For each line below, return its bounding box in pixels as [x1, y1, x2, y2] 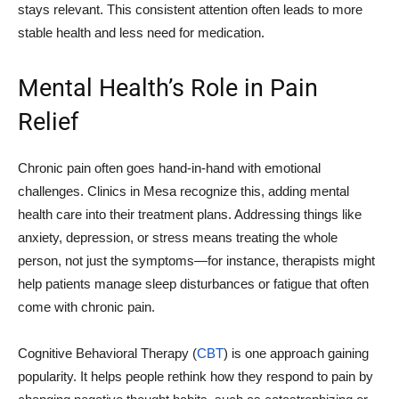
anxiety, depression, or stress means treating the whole [18, 230, 338, 245]
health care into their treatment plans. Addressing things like [18, 207, 362, 222]
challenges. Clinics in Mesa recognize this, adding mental [18, 183, 349, 199]
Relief [18, 108, 78, 136]
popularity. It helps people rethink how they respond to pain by [18, 369, 373, 384]
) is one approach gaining [224, 346, 369, 361]
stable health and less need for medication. [18, 25, 265, 40]
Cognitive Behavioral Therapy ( [18, 346, 197, 361]
